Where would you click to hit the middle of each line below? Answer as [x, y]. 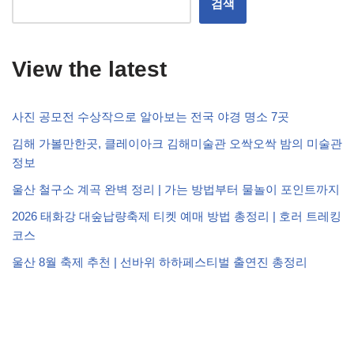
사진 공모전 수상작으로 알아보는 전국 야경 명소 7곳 [151, 116]
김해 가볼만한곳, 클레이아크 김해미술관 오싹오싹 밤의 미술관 [177, 143]
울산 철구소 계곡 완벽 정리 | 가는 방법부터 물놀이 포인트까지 [176, 189]
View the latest [89, 69]
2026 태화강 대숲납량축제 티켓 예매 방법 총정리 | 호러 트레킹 [177, 216]
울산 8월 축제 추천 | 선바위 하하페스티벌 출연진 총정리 [160, 262]
